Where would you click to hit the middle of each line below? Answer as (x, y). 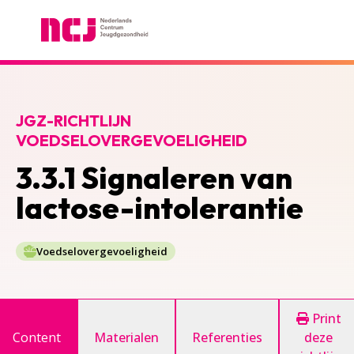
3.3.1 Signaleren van (154, 178)
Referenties (227, 337)
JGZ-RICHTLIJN (73, 121)
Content (37, 337)
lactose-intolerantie (160, 208)
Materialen (126, 337)
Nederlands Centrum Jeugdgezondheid (130, 51)
